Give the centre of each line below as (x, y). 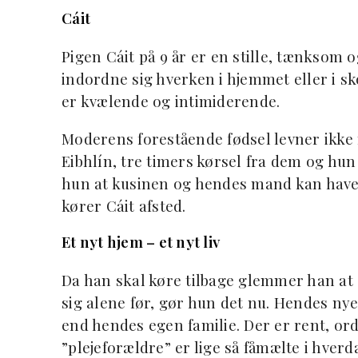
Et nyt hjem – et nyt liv (141, 242)
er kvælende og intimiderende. (171, 101)
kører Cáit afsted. (124, 206)
